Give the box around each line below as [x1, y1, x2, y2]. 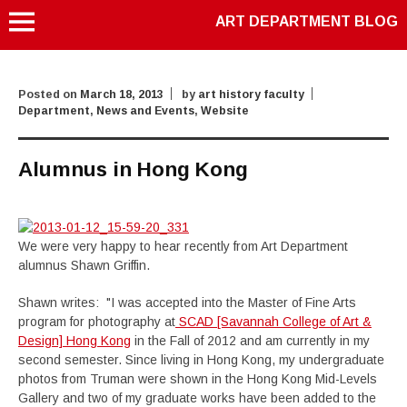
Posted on [18, 88, 80, 101]
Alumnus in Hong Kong [18, 158, 248, 181]
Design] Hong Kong [18, 333, 131, 348]
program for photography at [18, 314, 175, 329]
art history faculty [198, 88, 304, 101]
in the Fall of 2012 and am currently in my [131, 333, 370, 348]
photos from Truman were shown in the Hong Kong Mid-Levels [18, 372, 377, 386]
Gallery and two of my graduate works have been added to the [18, 391, 376, 405]
